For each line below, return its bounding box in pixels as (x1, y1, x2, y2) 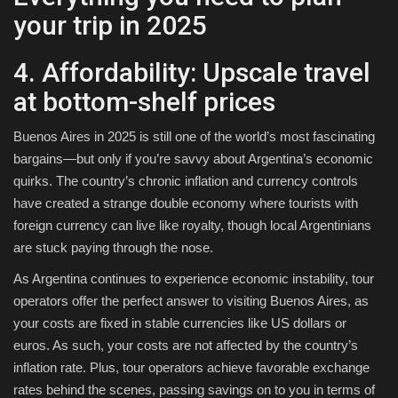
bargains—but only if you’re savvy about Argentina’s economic (13, 151, 373, 167)
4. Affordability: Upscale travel (13, 57, 370, 89)
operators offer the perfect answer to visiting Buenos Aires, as (13, 293, 369, 309)
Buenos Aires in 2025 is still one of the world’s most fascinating (13, 129, 375, 145)
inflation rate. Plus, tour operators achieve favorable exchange (13, 360, 370, 376)
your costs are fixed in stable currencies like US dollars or (13, 315, 346, 331)
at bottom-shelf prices (13, 86, 275, 118)
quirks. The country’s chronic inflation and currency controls (13, 173, 358, 189)
